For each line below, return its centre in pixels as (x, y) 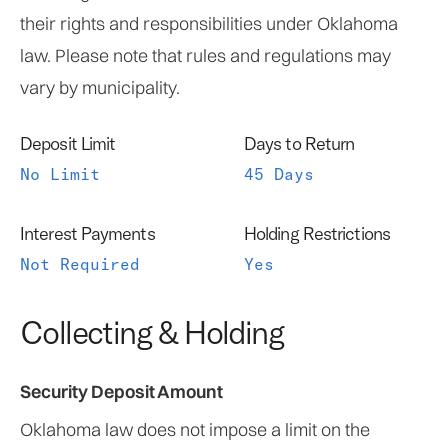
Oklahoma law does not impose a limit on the (195, 429)
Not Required (80, 264)
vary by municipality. (100, 87)
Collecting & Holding (152, 332)
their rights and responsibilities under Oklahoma (209, 23)
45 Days (278, 174)
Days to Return (299, 143)
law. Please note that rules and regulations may (205, 55)
